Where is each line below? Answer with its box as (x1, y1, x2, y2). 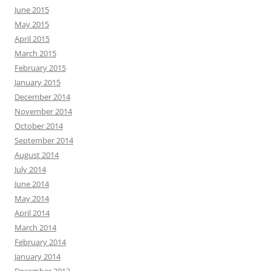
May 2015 (15, 18, 49, 30)
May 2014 (15, 192, 49, 204)
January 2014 (15, 250, 60, 262)
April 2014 (15, 207, 50, 218)
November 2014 (15, 105, 72, 117)
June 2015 (15, 4, 49, 15)
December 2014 (15, 91, 70, 102)
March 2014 (15, 221, 56, 233)
